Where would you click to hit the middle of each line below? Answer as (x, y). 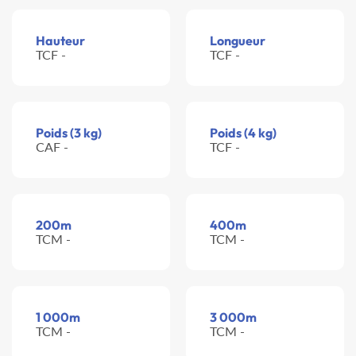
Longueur (238, 41)
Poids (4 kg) (243, 133)
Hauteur (60, 41)
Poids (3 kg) (69, 133)
